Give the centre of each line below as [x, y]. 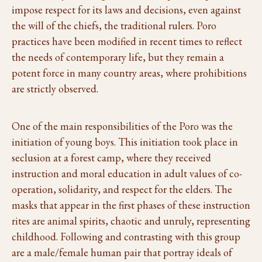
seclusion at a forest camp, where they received [111, 158]
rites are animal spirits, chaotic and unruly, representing [131, 221]
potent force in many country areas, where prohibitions [129, 73]
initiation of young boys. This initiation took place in [125, 142]
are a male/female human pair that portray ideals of [122, 252]
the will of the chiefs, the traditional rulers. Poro [114, 25]
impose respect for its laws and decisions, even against [126, 10]
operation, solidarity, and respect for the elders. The [122, 189]
